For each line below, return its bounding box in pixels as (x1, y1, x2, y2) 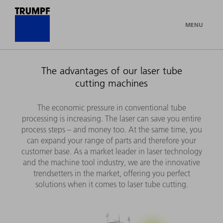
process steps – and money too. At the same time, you (21, 124, 202, 134)
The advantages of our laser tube (41, 65, 182, 77)
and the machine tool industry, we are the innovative (23, 157, 200, 167)
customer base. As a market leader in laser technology (21, 146, 202, 156)
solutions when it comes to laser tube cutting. (35, 179, 188, 189)
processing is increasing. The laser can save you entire (22, 113, 201, 123)
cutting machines (75, 77, 148, 89)
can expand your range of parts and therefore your (27, 135, 196, 145)
